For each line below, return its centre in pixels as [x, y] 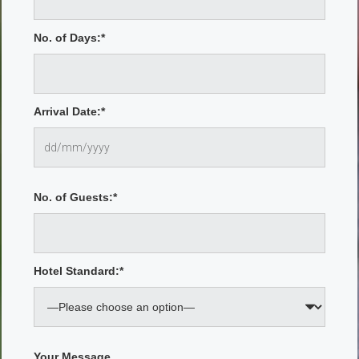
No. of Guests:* [75, 197]
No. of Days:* [69, 38]
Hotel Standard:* [79, 271]
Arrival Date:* [69, 111]
